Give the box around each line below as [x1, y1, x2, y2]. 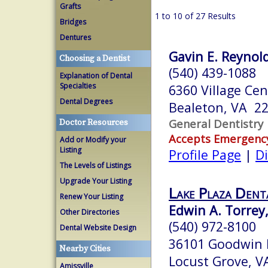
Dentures [60, 32, 91, 42]
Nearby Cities [59, 243, 111, 254]
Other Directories [60, 207, 119, 217]
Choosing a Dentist [59, 53, 130, 64]
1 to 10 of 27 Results [155, 10, 236, 22]
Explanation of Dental [60, 71, 132, 81]
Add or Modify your [60, 135, 126, 145]
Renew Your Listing [60, 191, 123, 202]
